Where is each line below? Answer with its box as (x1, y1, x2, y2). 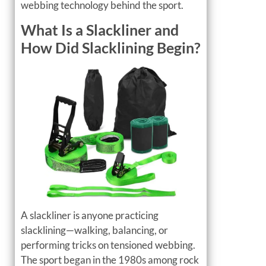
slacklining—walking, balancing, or (21, 223, 168, 236)
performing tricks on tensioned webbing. (21, 238, 195, 251)
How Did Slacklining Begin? (21, 39, 201, 57)
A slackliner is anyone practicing (21, 208, 159, 221)
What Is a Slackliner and (21, 21, 179, 39)
